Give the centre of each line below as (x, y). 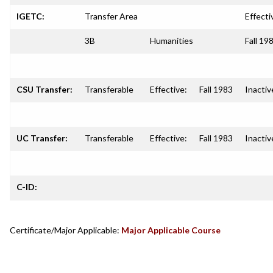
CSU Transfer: (44, 89)
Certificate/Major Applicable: (65, 230)
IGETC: (30, 16)
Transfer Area (111, 16)
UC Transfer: (42, 138)
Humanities (172, 41)
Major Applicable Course (171, 230)
